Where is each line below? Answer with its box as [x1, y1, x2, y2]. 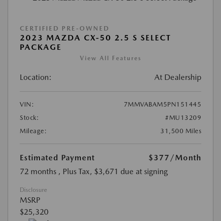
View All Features [79, 54, 142, 62]
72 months [20, 166, 56, 176]
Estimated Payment [20, 152, 95, 162]
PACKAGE [20, 42, 62, 52]
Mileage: [20, 127, 47, 135]
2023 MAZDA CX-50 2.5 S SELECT [20, 33, 171, 42]
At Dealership [154, 72, 201, 82]
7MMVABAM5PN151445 [123, 100, 201, 108]
